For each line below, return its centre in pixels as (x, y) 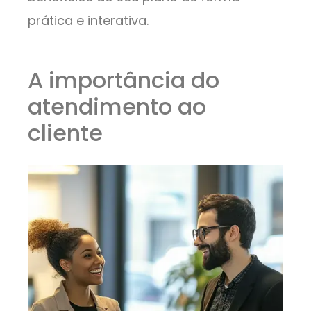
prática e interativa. (88, 21)
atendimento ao (117, 107)
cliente (65, 133)
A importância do (124, 81)
